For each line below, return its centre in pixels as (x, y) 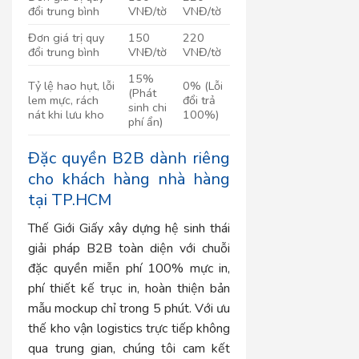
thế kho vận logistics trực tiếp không (129, 328)
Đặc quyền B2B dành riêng (129, 158)
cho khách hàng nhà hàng (129, 179)
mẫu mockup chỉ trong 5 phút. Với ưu (129, 308)
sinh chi (148, 107)
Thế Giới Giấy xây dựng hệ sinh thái (129, 228)
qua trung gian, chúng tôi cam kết (129, 348)
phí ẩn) (146, 121)
